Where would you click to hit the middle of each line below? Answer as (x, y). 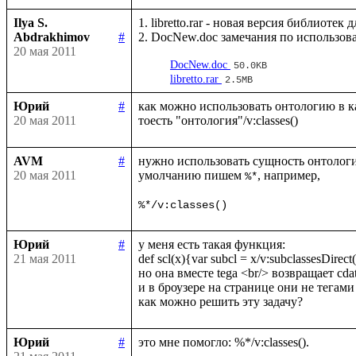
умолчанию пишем (192, 175)
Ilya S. (31, 22)
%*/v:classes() (183, 205)
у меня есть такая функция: (212, 244)
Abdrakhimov (52, 37)
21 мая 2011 (45, 258)
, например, (290, 175)
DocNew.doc (199, 64)
